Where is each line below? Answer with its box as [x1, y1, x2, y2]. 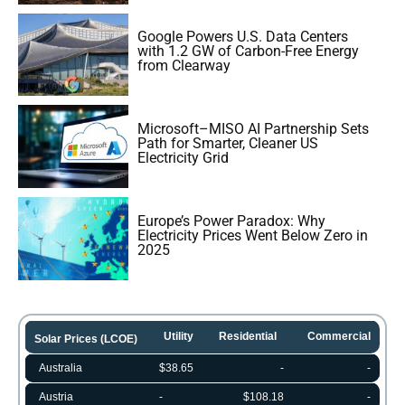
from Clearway [137, 57, 231, 75]
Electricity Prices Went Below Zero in [137, 227, 369, 245]
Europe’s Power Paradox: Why [137, 212, 326, 231]
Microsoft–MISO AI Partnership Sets [137, 120, 370, 138]
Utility [164, 329, 193, 343]
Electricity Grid [137, 149, 230, 167]
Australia [39, 361, 82, 374]
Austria [39, 390, 73, 403]
